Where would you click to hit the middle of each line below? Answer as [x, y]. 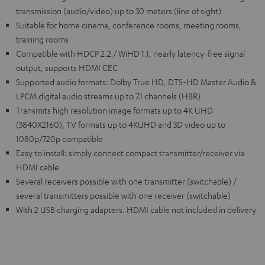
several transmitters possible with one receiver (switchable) [123, 195]
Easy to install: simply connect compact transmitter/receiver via [130, 152]
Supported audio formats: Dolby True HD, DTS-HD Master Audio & [136, 81]
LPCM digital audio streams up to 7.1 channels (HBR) [108, 96]
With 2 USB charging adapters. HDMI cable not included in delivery [136, 209]
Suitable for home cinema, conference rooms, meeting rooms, [129, 25]
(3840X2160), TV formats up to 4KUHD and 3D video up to [121, 124]
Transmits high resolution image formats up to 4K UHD [114, 110]
